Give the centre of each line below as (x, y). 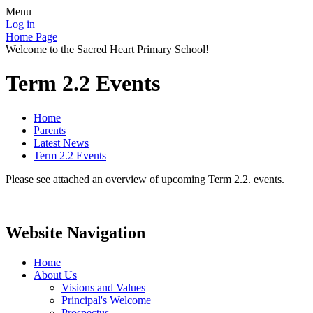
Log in (20, 24)
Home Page (31, 37)
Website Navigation (75, 232)
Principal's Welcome (106, 300)
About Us (55, 275)
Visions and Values (103, 287)
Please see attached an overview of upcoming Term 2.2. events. (145, 179)
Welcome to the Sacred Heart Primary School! (107, 49)
